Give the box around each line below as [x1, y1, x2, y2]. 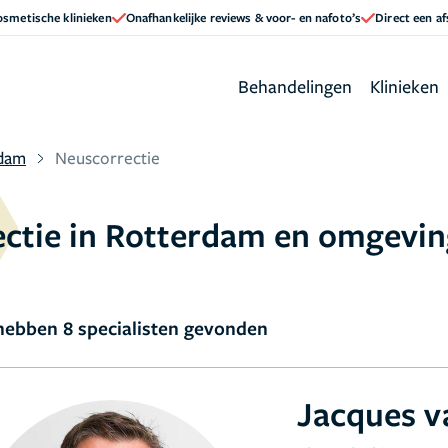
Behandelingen [238, 73, 352, 98]
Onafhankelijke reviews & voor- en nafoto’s [125, 8, 362, 26]
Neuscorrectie [55, 146, 160, 169]
